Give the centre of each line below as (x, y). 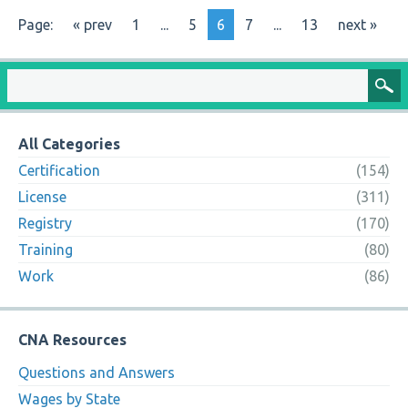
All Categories (69, 144)
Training (46, 250)
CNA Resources (72, 340)
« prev (92, 25)
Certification (59, 170)
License (42, 197)
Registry (45, 223)
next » (357, 25)
